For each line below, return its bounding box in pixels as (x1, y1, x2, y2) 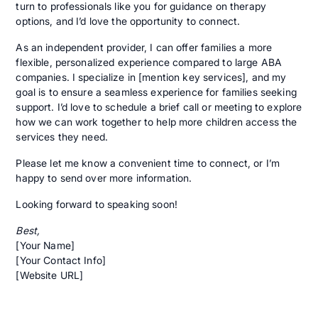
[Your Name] (16, 239, 75, 252)
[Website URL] (16, 269, 84, 282)
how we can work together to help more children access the (16, 116, 297, 128)
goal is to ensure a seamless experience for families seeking (16, 86, 297, 99)
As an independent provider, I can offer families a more (16, 41, 273, 54)
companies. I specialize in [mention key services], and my (16, 71, 287, 84)
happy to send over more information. (16, 172, 192, 185)
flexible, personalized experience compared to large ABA (16, 56, 283, 69)
